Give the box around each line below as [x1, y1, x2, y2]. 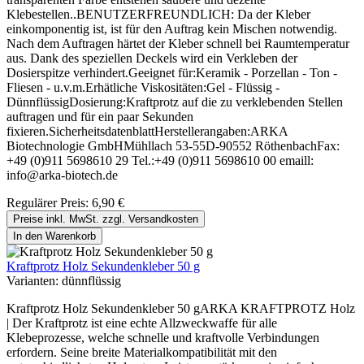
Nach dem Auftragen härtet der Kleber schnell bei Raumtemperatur [6, 37, 349, 51]
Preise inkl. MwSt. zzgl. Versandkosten [13, 213, 198, 226]
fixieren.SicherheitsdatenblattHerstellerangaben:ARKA [6, 124, 288, 139]
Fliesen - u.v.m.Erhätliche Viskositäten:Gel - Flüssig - [6, 80, 279, 95]
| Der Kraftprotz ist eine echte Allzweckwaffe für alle [6, 316, 277, 331]
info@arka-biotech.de [6, 168, 118, 183]
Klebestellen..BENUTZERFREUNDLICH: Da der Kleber [6, 7, 310, 22]
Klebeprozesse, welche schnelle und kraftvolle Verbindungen [6, 331, 319, 345]
